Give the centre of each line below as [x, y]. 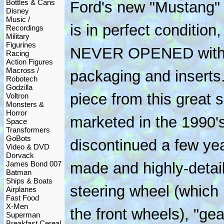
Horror [16, 113]
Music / [18, 19]
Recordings [25, 28]
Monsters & [25, 104]
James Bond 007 [34, 164]
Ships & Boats [29, 181]
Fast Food [22, 198]
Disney [17, 11]
